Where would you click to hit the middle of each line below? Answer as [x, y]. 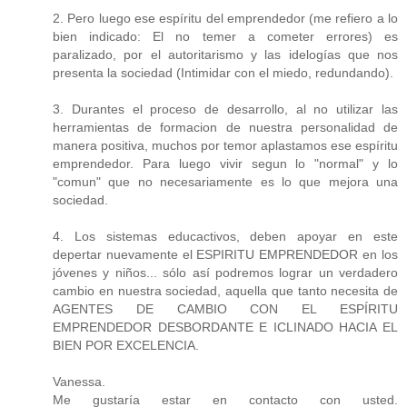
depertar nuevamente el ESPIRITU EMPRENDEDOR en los [225, 255]
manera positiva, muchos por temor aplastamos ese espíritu [225, 146]
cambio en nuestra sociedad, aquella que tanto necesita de [225, 291]
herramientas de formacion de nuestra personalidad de [225, 128]
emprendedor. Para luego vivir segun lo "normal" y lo [225, 164]
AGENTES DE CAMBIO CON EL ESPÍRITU [225, 309]
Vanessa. [79, 382]
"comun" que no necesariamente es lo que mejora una [225, 182]
